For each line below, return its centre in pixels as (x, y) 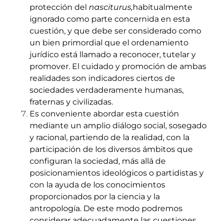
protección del (59, 7)
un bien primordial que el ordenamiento (109, 43)
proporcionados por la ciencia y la (95, 197)
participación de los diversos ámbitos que (111, 149)
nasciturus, (111, 7)
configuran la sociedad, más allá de (98, 161)
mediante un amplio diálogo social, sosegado (118, 126)
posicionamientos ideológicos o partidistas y (117, 173)
